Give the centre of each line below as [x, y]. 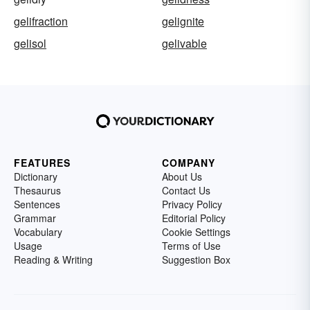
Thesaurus [37, 190]
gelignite [183, 21]
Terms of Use [191, 245]
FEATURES [42, 162]
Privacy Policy [192, 204]
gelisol [30, 43]
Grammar [35, 218]
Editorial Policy [194, 218]
